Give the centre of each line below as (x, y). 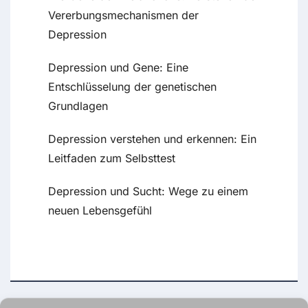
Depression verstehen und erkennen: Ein (152, 139)
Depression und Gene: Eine (118, 68)
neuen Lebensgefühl (100, 211)
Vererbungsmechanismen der (123, 15)
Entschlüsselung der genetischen (132, 87)
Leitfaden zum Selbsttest (112, 158)
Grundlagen (78, 106)
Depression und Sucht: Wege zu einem (148, 191)
